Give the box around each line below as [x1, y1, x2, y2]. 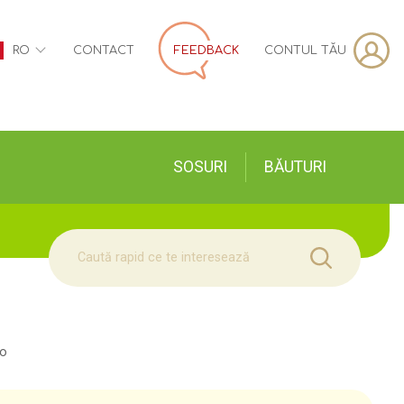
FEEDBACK [174, 44, 239, 57]
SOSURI [173, 157, 228, 176]
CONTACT [73, 44, 134, 57]
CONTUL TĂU [264, 43, 346, 57]
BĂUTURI [264, 157, 327, 176]
